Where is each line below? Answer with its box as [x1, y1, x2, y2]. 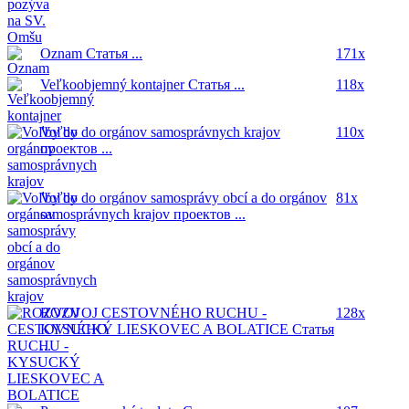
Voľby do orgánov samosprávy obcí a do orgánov [39, 190, 327, 206]
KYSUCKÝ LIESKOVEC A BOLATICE [39, 321, 292, 338]
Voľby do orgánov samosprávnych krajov [39, 124, 280, 141]
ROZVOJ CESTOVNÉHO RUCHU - [39, 305, 267, 321]
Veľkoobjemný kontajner [39, 77, 188, 93]
